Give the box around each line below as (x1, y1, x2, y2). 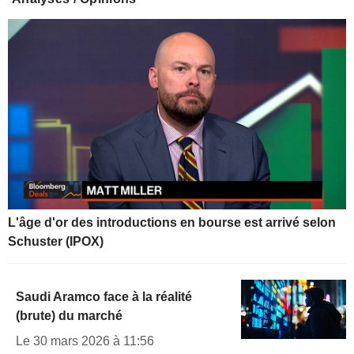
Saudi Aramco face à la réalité (16, 289, 192, 303)
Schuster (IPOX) (8, 234, 104, 248)
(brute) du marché (16, 308, 122, 322)
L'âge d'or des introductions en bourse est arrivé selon (8, 215, 336, 229)
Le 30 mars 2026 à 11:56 (16, 333, 154, 348)
